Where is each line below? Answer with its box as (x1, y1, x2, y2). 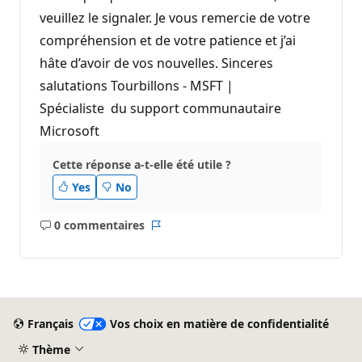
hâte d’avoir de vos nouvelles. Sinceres (40, 53, 273, 72)
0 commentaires (53, 217, 145, 234)
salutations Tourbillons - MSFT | (40, 76, 234, 95)
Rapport (154, 225, 200, 241)
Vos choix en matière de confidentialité (109, 316, 329, 332)
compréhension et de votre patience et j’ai (40, 31, 296, 49)
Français (27, 316, 74, 332)
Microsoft (40, 121, 99, 140)
